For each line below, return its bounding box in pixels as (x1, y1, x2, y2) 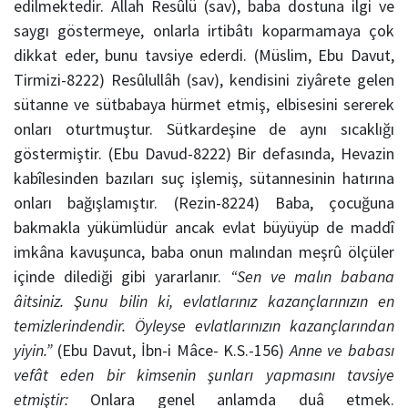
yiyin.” (14, 340, 52, 362)
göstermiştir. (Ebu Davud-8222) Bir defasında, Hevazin (14, 143, 394, 165)
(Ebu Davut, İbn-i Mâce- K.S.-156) (52, 340, 290, 362)
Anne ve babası (289, 340, 394, 362)
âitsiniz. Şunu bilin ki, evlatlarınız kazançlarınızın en (14, 291, 394, 312)
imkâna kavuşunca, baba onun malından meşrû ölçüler (14, 241, 394, 263)
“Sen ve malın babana (229, 266, 395, 288)
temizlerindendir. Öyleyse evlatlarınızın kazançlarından (14, 315, 394, 337)
